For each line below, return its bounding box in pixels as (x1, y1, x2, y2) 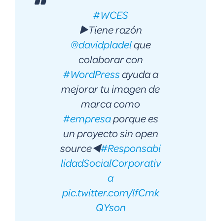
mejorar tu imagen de (61, 81, 160, 96)
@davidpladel (70, 37, 132, 52)
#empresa (63, 110, 111, 126)
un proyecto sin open (63, 125, 158, 141)
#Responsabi (101, 140, 161, 155)
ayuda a (119, 66, 158, 81)
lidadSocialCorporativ (60, 155, 161, 170)
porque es (110, 110, 158, 126)
